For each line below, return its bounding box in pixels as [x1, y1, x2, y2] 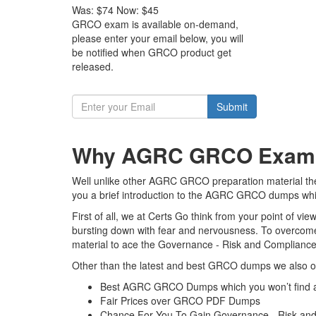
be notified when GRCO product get [72, 45, 231, 59]
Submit [217, 99, 248, 114]
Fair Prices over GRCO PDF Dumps [100, 293, 260, 308]
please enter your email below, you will [72, 31, 243, 45]
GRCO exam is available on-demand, [72, 17, 238, 31]
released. [72, 59, 114, 73]
